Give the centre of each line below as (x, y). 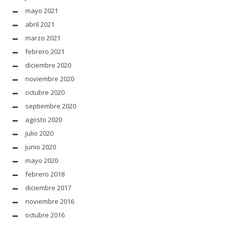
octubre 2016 (45, 215)
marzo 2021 (43, 38)
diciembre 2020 (48, 65)
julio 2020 (39, 133)
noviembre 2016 (50, 201)
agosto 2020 (44, 119)
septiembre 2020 (51, 106)
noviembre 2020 (50, 78)
